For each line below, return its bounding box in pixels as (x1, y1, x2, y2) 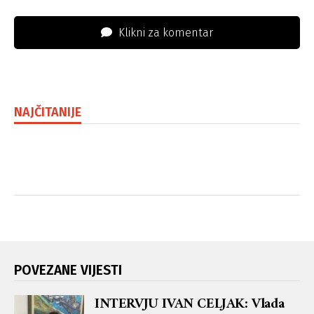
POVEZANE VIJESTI (14, 262, 122, 279)
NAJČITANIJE (14, 104, 81, 121)
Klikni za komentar (116, 26, 213, 40)
